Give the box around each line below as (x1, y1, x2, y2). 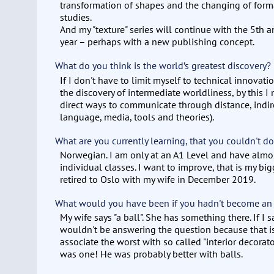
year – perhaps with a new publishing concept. (60, 35, 255, 48)
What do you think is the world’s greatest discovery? (55, 59, 272, 72)
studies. (60, 11, 92, 24)
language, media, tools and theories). (60, 110, 215, 123)
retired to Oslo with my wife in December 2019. (60, 172, 256, 185)
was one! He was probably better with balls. (60, 248, 243, 261)
